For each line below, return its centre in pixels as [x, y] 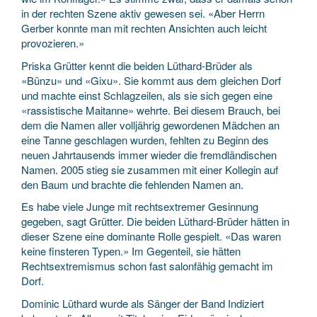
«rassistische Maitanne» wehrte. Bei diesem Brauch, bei [151, 110]
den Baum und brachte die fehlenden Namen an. [132, 184]
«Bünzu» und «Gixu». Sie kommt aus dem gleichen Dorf [151, 80]
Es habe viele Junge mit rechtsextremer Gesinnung [140, 206]
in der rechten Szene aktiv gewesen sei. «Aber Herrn [143, 13]
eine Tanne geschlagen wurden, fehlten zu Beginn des [145, 139]
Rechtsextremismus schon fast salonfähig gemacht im [147, 266]
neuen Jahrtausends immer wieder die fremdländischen [149, 154]
